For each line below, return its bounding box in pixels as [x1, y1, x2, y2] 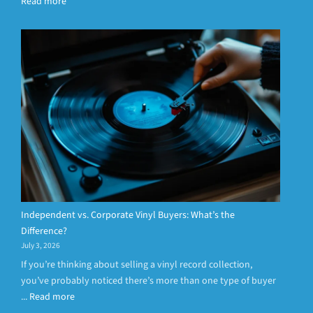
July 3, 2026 [21, 239, 60, 252]
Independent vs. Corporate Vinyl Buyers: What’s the [21, 208, 235, 222]
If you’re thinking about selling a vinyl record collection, [21, 257, 252, 272]
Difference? [21, 224, 67, 238]
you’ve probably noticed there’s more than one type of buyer [21, 273, 276, 288]
